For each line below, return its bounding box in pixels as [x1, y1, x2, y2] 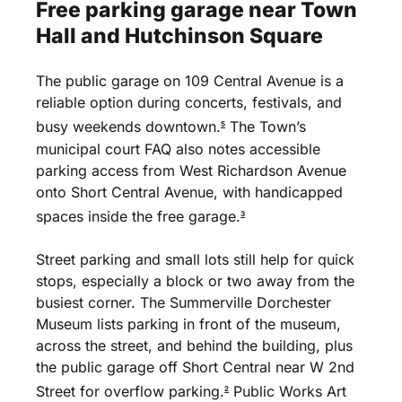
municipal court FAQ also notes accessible [36, 139, 321, 158]
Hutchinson [125, 23, 246, 49]
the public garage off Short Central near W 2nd [36, 357, 355, 376]
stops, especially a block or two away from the [36, 271, 355, 290]
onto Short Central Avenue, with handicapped [36, 182, 344, 201]
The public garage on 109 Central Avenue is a [36, 72, 345, 91]
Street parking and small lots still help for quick [36, 249, 355, 268]
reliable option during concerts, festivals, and [36, 93, 343, 112]
